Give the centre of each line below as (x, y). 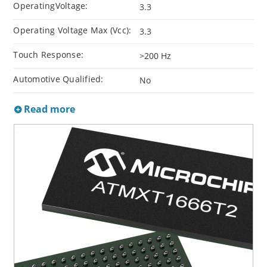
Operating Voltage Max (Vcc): (72, 30)
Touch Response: (49, 54)
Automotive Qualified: (58, 79)
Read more (49, 109)
